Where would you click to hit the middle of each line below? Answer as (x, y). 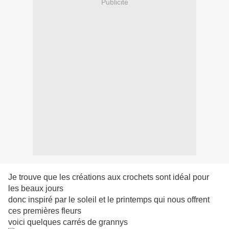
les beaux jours (37, 189)
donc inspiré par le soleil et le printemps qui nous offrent (109, 200)
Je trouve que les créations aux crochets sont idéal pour (109, 177)
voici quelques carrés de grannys (68, 222)
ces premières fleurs (46, 211)
